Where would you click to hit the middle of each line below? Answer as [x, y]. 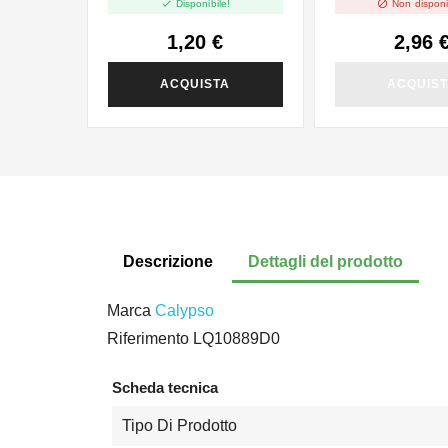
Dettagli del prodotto [326, 262]
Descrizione [168, 262]
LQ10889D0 [236, 339]
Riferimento [148, 339]
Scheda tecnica [165, 388]
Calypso [184, 311]
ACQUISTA [195, 84]
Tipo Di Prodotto [179, 425]
